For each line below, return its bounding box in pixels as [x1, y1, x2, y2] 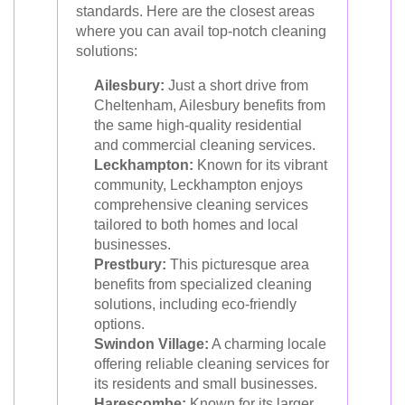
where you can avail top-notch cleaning [76, 23, 326, 39]
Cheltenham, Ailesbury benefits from [94, 97, 325, 113]
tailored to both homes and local [94, 216, 298, 232]
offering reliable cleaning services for [94, 355, 329, 372]
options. [94, 316, 145, 332]
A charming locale [209, 335, 326, 352]
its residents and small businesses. [94, 375, 317, 391]
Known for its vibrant [193, 156, 327, 173]
